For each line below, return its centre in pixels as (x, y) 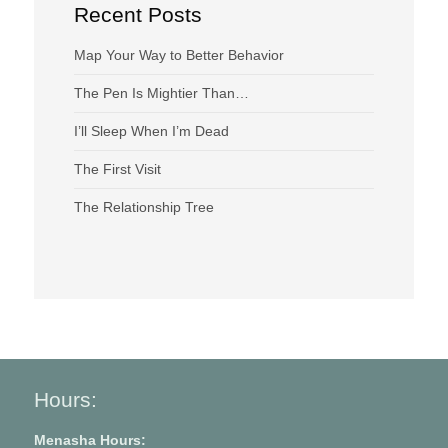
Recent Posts (137, 15)
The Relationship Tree (143, 207)
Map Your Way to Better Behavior (178, 55)
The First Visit (117, 169)
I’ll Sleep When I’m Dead (151, 131)
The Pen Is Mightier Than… (161, 93)
